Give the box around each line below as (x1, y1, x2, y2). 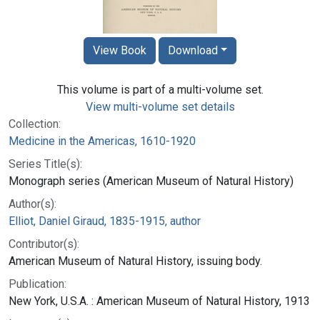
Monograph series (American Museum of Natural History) (9, 174, 294, 188)
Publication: (9, 276, 66, 291)
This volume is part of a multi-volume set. (56, 82, 264, 96)
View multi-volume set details (85, 99, 235, 114)
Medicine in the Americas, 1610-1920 (9, 134, 196, 148)
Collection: (9, 116, 61, 131)
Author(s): (9, 196, 56, 211)
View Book (92, 43, 146, 57)
